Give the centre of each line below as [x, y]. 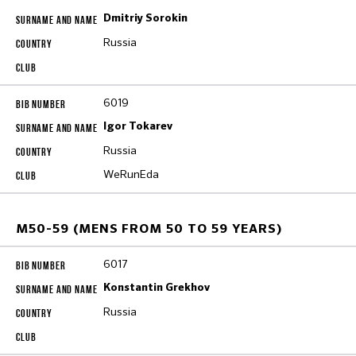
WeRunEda [131, 174]
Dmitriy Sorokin [145, 18]
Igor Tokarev [138, 126]
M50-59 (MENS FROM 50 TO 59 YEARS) [149, 230]
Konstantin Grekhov [157, 288]
